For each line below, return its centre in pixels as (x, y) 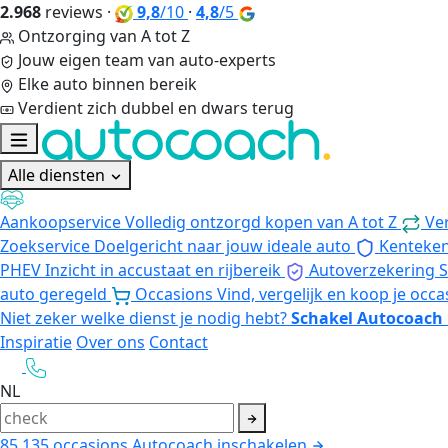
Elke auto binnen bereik (107, 84)
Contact (178, 341)
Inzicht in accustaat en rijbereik (163, 269)
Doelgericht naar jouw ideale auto (222, 245)
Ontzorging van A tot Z (104, 36)
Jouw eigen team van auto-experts (147, 60)
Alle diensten (58, 175)
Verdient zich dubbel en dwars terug (156, 108)
